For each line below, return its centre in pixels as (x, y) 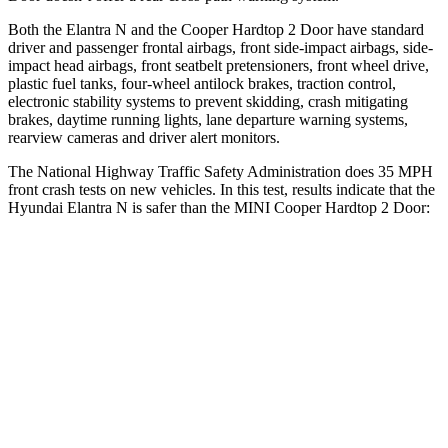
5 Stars (211, 362)
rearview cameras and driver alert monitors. (144, 137)
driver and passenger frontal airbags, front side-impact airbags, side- (220, 47)
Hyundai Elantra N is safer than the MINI (141, 207)
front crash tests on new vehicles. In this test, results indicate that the (221, 189)
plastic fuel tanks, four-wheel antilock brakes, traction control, (202, 83)
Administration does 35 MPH (338, 171)
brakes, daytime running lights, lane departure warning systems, (208, 119)
